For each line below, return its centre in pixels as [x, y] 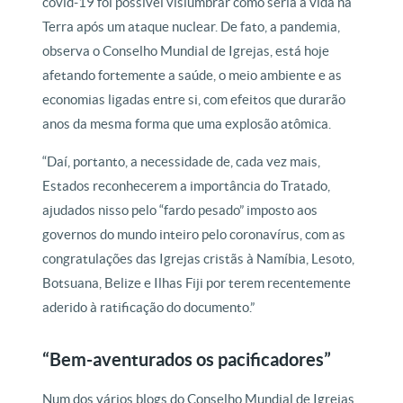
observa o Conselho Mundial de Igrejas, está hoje [186, 51]
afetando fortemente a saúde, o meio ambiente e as [193, 75]
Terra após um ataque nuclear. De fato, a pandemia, [192, 27]
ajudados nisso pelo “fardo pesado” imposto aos [180, 210]
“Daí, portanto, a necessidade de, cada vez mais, [182, 161]
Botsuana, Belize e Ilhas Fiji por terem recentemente [197, 283]
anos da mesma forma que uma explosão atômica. [187, 124]
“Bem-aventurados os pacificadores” [187, 359]
